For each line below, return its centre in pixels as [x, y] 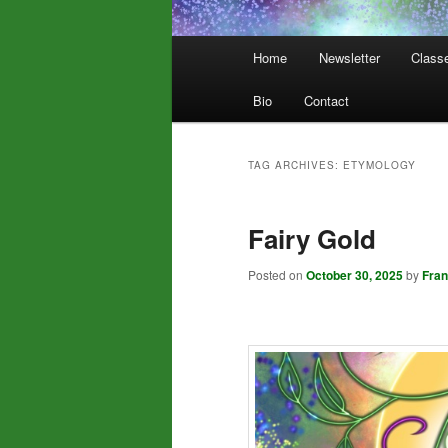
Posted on [277, 275]
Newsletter [349, 58]
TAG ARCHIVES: [295, 165]
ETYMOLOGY [379, 165]
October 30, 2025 [354, 275]
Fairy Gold [312, 239]
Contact [326, 101]
